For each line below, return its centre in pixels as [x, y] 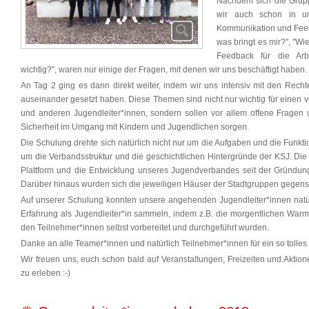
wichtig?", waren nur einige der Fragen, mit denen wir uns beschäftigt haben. [164, 70]
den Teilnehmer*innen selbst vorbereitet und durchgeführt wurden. [145, 228]
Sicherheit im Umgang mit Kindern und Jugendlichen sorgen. [136, 127]
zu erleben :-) [46, 273]
